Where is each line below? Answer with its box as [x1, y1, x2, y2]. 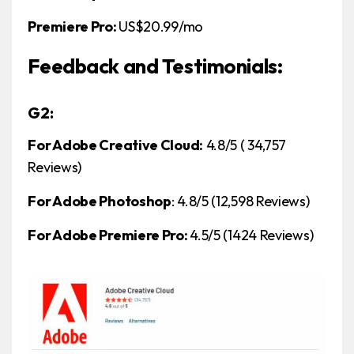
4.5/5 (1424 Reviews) [190, 226, 314, 245]
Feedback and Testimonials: [28, 53, 283, 80]
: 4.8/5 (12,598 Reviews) [171, 192, 310, 211]
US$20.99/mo [119, 17, 203, 36]
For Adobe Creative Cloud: [28, 136, 203, 155]
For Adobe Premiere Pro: [28, 226, 190, 245]
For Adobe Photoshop [28, 192, 171, 211]
